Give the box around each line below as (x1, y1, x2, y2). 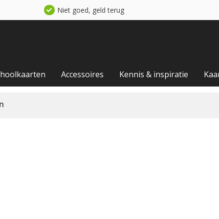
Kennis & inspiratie (119, 68, 188, 80)
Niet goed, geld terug (57, 5, 124, 15)
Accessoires (61, 68, 104, 80)
